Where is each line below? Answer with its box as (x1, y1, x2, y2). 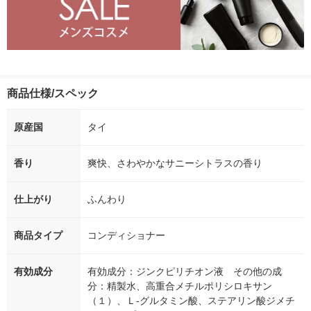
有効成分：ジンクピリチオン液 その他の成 (87, 265, 282, 277)
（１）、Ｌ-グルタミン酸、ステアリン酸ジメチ (87, 294, 295, 306)
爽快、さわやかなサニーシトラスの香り (87, 157, 262, 169)
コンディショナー (87, 229, 165, 241)
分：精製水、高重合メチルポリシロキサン (87, 280, 272, 292)
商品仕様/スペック (7, 87, 99, 99)
